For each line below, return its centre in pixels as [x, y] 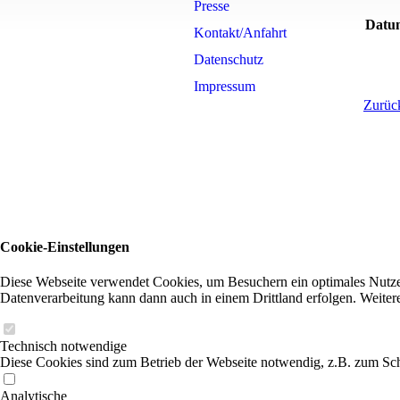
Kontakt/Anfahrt [240, 33]
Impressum [225, 86]
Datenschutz [229, 59]
